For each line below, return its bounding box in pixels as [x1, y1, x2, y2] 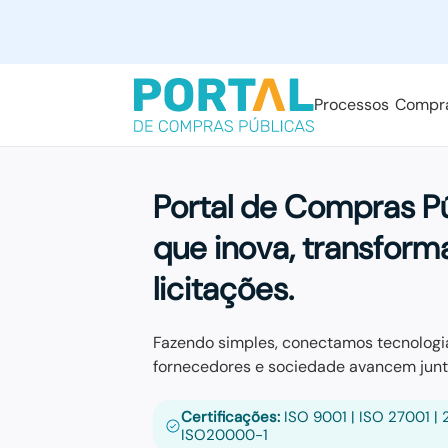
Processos [314, 93, 390, 115]
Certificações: [180, 407, 280, 427]
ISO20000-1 [180, 425, 268, 445]
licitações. [152, 268, 294, 310]
